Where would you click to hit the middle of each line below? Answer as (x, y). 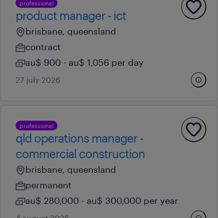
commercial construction (80, 154)
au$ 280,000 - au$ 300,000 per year (102, 200)
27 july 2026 (38, 80)
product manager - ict (71, 15)
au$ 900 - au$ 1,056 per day (84, 62)
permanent (48, 185)
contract (43, 47)
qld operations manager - (79, 138)
